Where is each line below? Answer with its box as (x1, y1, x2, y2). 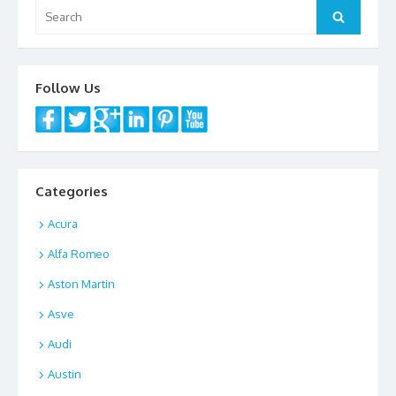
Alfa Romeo (48, 247, 110, 262)
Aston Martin (48, 277, 115, 292)
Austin (48, 367, 81, 382)
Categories (35, 182, 108, 200)
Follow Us (35, 79, 101, 96)
